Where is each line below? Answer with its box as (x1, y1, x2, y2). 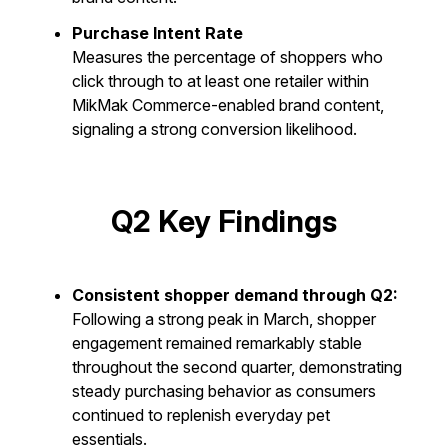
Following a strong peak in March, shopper (72, 309, 376, 329)
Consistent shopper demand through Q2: (72, 285, 398, 305)
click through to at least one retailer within (72, 71, 369, 91)
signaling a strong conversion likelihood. (72, 119, 357, 139)
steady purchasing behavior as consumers (72, 381, 376, 401)
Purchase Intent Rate (72, 23, 243, 43)
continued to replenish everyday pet (72, 405, 330, 425)
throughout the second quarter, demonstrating (72, 357, 402, 377)
